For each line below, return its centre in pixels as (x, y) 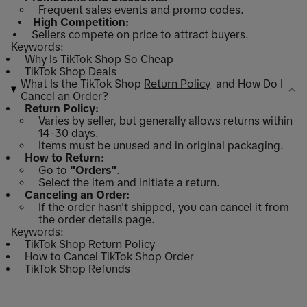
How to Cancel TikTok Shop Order (109, 256)
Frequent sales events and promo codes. (141, 9)
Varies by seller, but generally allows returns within (165, 120)
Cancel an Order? (65, 96)
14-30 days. (69, 133)
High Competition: (81, 22)
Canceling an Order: (77, 194)
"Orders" (93, 170)
